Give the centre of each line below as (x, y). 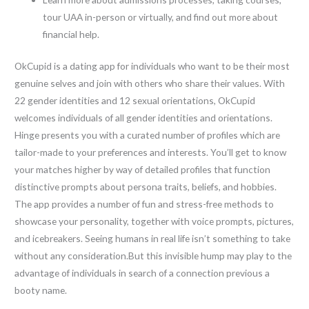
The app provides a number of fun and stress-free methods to (144, 203)
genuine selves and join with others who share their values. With (150, 83)
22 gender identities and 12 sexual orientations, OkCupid (135, 100)
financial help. (71, 34)
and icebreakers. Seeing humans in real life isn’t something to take (153, 238)
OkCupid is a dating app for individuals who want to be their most (152, 66)
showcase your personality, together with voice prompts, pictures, (154, 221)
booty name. (41, 290)
